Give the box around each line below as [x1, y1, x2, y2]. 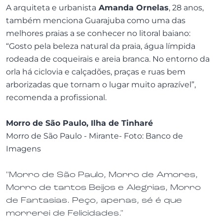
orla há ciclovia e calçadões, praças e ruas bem [6, 67, 185, 76]
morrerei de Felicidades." [6, 208, 125, 218]
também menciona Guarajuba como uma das [6, 16, 185, 25]
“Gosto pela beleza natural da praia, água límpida [6, 41, 195, 51]
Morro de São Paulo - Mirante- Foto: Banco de [6, 131, 183, 141]
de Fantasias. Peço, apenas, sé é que [6, 195, 182, 205]
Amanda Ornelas [96, 3, 169, 12]
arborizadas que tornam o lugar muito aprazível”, [6, 80, 196, 89]
